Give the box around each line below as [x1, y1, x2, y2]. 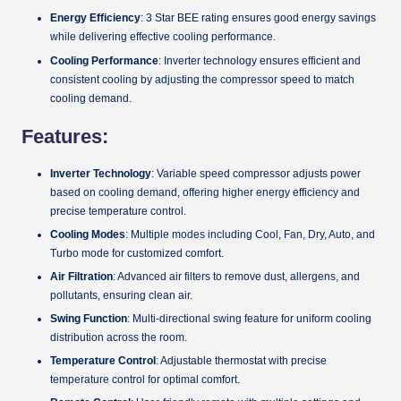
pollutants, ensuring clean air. [50, 288, 192, 302]
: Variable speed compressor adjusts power [151, 166, 361, 180]
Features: [21, 124, 108, 148]
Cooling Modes [50, 227, 125, 241]
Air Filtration [50, 269, 113, 283]
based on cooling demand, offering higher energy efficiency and [50, 185, 360, 199]
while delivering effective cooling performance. [50, 30, 276, 44]
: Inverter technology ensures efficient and [158, 54, 361, 67]
